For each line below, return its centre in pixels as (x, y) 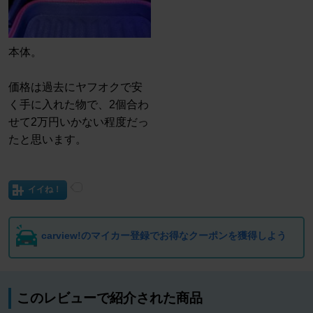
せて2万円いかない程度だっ (79, 122)
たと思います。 (48, 140)
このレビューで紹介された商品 (110, 298)
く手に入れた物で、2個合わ (79, 105)
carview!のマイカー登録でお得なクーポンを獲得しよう (164, 236)
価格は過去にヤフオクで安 (75, 87)
